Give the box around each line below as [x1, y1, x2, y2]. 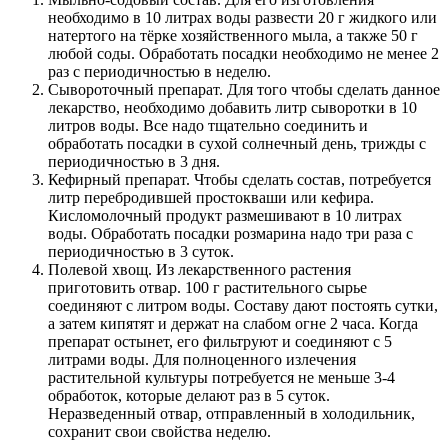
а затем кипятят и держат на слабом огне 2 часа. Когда [48, 315, 418, 333]
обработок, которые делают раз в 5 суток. [48, 387, 330, 405]
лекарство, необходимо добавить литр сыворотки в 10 [48, 99, 417, 117]
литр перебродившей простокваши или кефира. [48, 189, 374, 207]
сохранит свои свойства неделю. [48, 423, 271, 441]
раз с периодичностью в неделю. [48, 63, 271, 81]
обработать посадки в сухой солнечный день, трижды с [48, 135, 426, 153]
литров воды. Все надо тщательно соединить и [48, 117, 368, 135]
